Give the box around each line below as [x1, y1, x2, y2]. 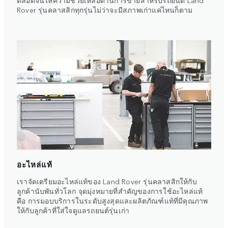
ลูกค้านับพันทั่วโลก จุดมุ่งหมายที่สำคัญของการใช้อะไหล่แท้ [17, 185, 203, 196]
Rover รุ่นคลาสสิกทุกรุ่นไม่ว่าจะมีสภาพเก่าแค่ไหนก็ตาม [17, 4, 193, 15]
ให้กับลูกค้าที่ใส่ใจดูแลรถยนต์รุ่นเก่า [17, 205, 130, 215]
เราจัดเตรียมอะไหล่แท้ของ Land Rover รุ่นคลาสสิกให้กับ [17, 176, 197, 186]
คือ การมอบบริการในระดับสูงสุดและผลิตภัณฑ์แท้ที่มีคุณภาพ [17, 195, 208, 206]
